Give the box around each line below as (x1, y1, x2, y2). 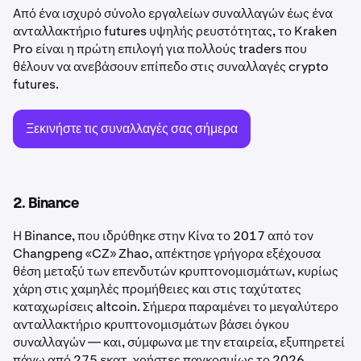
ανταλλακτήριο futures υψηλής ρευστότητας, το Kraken (13, 23, 337, 39)
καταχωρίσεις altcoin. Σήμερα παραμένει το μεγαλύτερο (13, 298, 338, 315)
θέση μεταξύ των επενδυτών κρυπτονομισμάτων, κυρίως (13, 263, 338, 280)
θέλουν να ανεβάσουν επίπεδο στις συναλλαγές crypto (13, 58, 329, 75)
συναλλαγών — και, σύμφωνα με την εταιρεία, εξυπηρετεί (13, 334, 345, 351)
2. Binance (13, 197, 78, 211)
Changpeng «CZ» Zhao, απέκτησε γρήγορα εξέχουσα (13, 245, 321, 262)
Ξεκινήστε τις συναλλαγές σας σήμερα (26, 120, 238, 137)
